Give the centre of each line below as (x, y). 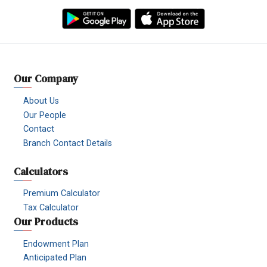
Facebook (46, 8)
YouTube (72, 8)
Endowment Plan (56, 244)
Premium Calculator (62, 194)
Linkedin (152, 8)
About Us (41, 101)
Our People (45, 115)
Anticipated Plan (55, 258)
